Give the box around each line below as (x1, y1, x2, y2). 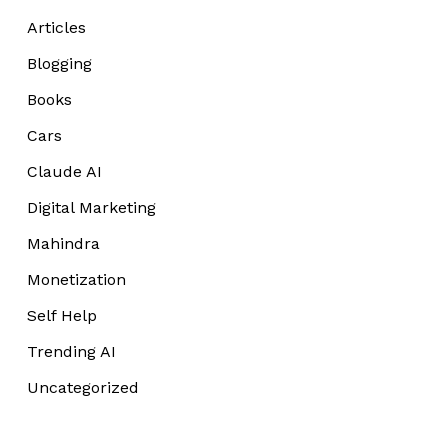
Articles (26, 17, 86, 37)
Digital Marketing (26, 197, 156, 217)
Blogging (26, 53, 92, 73)
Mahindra (26, 233, 100, 253)
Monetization (26, 269, 126, 289)
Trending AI (26, 341, 116, 361)
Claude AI (26, 161, 102, 181)
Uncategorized (26, 377, 139, 397)
